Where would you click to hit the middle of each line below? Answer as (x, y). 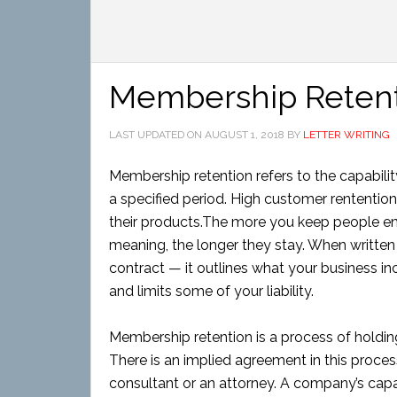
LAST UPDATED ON (157, 135)
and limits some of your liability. (211, 291)
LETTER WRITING (346, 135)
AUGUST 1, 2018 (245, 135)
